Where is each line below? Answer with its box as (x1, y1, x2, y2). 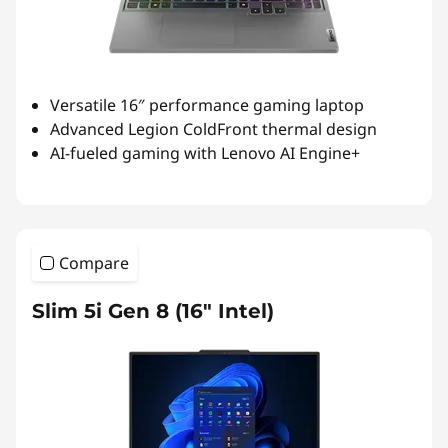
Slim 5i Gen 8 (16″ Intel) (32, 298, 274, 323)
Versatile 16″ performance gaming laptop (50, 93, 364, 116)
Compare (59, 251, 129, 274)
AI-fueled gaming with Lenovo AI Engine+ (50, 141, 360, 164)
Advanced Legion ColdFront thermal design (50, 117, 377, 140)
